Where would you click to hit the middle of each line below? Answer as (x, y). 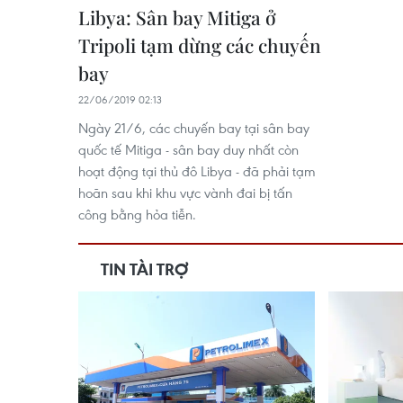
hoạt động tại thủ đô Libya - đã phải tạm (197, 170)
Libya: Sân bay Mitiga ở (177, 17)
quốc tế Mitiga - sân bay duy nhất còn (188, 149)
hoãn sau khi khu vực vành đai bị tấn (185, 192)
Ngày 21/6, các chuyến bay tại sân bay (194, 127)
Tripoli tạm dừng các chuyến (200, 45)
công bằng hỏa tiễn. (137, 214)
